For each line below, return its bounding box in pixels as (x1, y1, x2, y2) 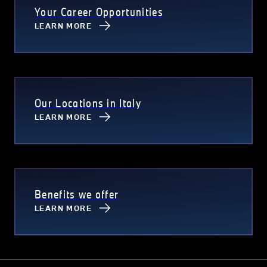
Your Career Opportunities (35, 5, 163, 20)
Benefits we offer (35, 187, 119, 202)
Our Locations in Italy (35, 96, 142, 111)
